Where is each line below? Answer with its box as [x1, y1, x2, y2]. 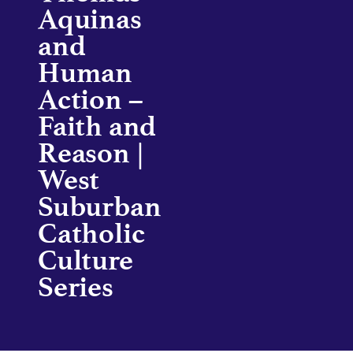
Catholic [38, 217, 145, 250]
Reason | [38, 136, 144, 169]
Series [38, 270, 113, 303]
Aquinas [38, 2, 142, 35]
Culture [38, 243, 133, 277]
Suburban [38, 190, 162, 223]
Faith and [38, 110, 157, 143]
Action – [38, 83, 143, 116]
